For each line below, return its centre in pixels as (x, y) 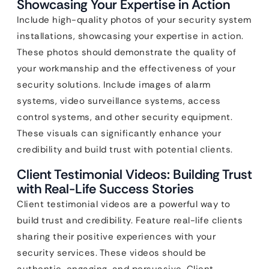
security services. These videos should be (112, 253)
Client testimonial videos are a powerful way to (124, 204)
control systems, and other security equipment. (125, 117)
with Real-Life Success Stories (105, 189)
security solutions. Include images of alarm (114, 85)
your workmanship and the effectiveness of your (126, 69)
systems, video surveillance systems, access (119, 101)
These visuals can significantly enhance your (119, 134)
